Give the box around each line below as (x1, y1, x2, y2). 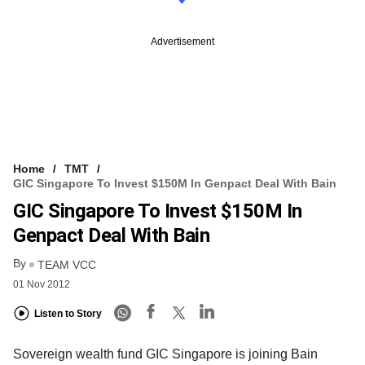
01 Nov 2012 (13, 278, 70, 290)
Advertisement (151, 36, 214, 48)
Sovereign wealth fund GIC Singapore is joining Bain (13, 346, 318, 361)
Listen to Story (34, 308, 102, 320)
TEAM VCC (37, 257, 96, 271)
